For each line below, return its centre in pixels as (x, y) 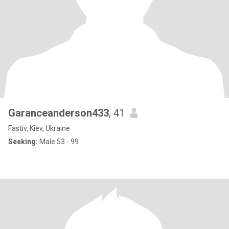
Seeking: (23, 142)
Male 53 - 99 (58, 142)
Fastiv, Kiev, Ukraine (39, 128)
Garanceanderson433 (59, 113)
